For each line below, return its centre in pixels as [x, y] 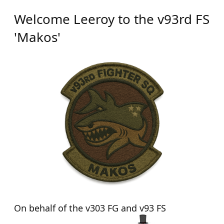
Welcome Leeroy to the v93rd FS [112, 19]
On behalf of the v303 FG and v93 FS [90, 208]
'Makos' [37, 37]
